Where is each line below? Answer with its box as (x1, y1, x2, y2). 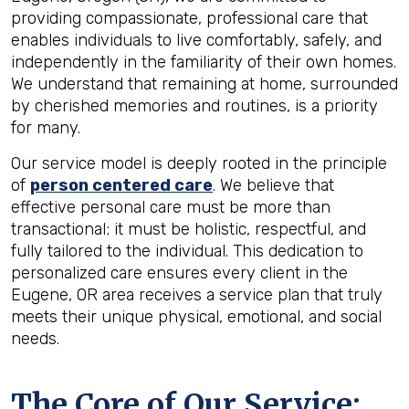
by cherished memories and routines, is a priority (11, 96, 378, 116)
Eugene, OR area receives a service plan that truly (11, 285, 383, 305)
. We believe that (213, 175, 334, 195)
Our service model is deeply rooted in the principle (11, 153, 387, 173)
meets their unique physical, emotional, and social (11, 307, 382, 327)
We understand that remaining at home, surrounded (11, 74, 398, 94)
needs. (11, 329, 59, 349)
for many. (11, 118, 80, 138)
